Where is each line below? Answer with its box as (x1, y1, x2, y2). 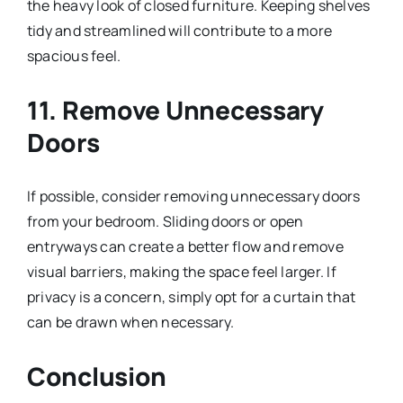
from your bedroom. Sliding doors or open (26, 210, 304, 231)
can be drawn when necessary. (26, 311, 235, 332)
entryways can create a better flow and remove (26, 236, 344, 256)
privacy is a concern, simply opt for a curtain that (26, 286, 356, 307)
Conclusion (26, 358, 167, 393)
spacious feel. (26, 45, 121, 66)
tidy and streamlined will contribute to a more (26, 20, 333, 40)
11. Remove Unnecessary (26, 92, 324, 127)
